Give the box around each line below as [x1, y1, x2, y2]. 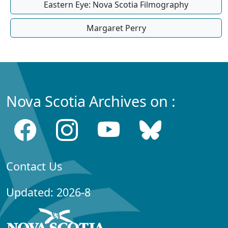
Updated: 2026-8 [6, 184, 91, 199]
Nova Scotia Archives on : [6, 91, 176, 111]
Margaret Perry [86, 22, 146, 34]
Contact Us [6, 158, 62, 174]
